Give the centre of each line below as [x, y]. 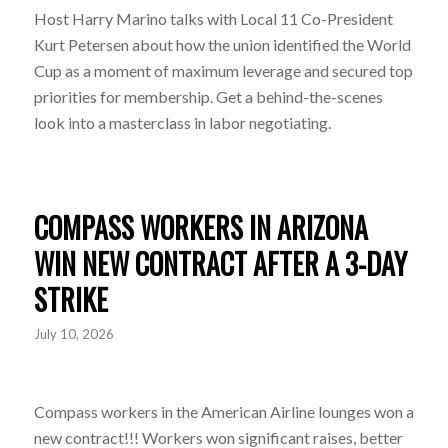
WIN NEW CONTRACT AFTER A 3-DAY [220, 263]
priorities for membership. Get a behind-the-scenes [208, 97]
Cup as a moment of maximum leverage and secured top [223, 71]
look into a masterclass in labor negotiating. [182, 123]
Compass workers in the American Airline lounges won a [223, 411]
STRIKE [70, 299]
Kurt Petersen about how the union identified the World [222, 45]
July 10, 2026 [73, 333]
